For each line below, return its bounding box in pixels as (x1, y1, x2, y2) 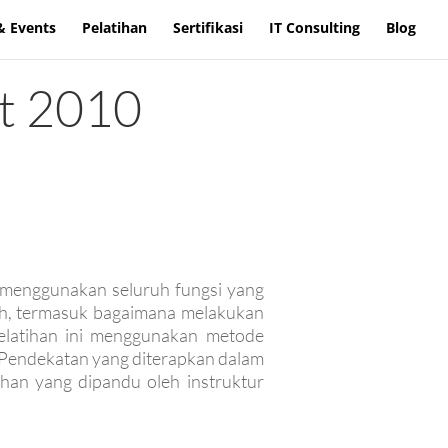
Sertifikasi (173, 18, 243, 37)
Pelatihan (82, 18, 147, 37)
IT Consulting (269, 18, 360, 37)
